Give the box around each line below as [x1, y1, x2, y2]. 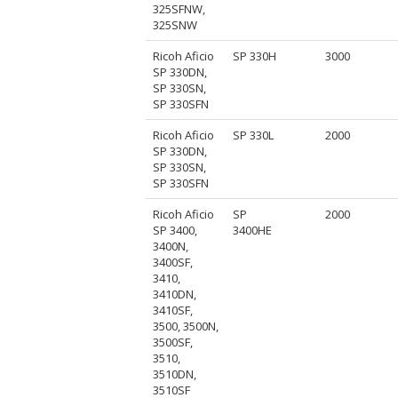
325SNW [153, 16, 198, 33]
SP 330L [233, 126, 275, 143]
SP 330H [233, 47, 277, 64]
